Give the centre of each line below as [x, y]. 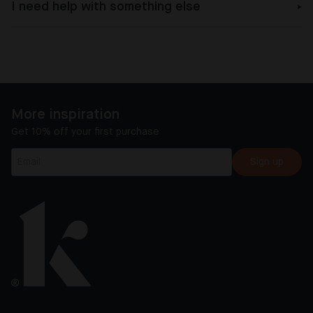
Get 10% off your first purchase [85, 132]
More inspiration [65, 115]
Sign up [267, 162]
